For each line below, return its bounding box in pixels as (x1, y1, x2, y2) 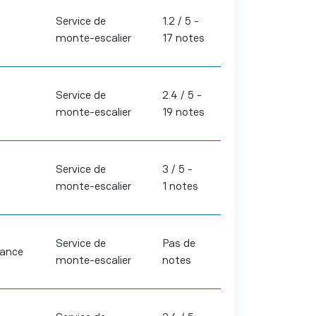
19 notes (162, 104, 205, 119)
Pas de (162, 236, 195, 250)
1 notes (162, 178, 198, 193)
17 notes (162, 30, 205, 45)
